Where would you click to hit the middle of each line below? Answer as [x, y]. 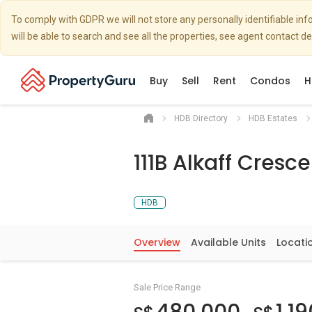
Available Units [228, 242]
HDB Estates [273, 118]
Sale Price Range [167, 287]
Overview [157, 242]
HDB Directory [201, 118]
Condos [270, 81]
